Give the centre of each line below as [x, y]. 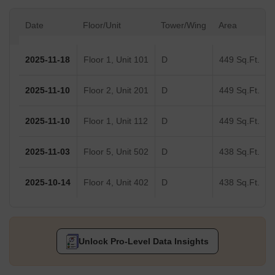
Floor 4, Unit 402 [116, 183]
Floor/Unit [102, 25]
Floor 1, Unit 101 [116, 60]
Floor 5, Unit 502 [116, 152]
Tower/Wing [184, 25]
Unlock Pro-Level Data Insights [143, 242]
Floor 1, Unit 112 [116, 121]
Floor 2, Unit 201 [116, 91]
